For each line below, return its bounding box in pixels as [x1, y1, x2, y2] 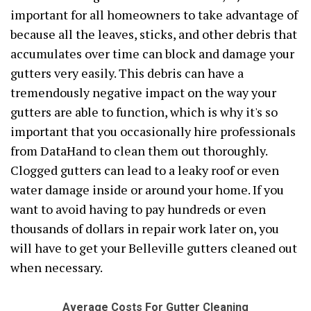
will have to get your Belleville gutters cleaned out [10, 239, 297, 256]
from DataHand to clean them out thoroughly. [10, 142, 267, 159]
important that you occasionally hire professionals [10, 123, 296, 140]
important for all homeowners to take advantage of [10, 6, 298, 23]
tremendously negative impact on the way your [10, 84, 276, 101]
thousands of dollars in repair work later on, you [10, 220, 279, 237]
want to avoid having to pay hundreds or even [10, 201, 266, 217]
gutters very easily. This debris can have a [10, 65, 244, 81]
